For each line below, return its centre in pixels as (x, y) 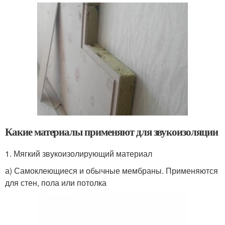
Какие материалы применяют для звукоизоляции (111, 131)
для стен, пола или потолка (56, 182)
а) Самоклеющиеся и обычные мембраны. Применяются (111, 170)
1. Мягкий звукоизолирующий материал (79, 153)
